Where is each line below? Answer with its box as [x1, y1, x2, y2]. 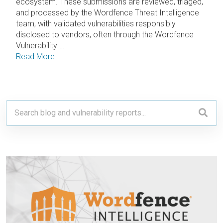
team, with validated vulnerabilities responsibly [16, 19, 176, 29]
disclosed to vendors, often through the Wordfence [16, 30, 194, 40]
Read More [16, 52, 55, 62]
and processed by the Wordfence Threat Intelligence [16, 8, 199, 18]
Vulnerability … [16, 41, 64, 51]
